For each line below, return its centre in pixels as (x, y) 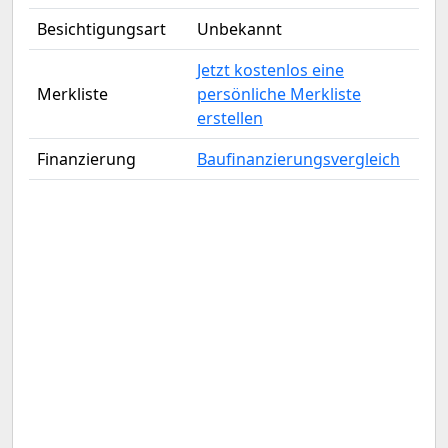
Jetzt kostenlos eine (270, 70)
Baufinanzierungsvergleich (298, 159)
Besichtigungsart (101, 29)
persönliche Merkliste (279, 94)
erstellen (230, 118)
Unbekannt (239, 29)
